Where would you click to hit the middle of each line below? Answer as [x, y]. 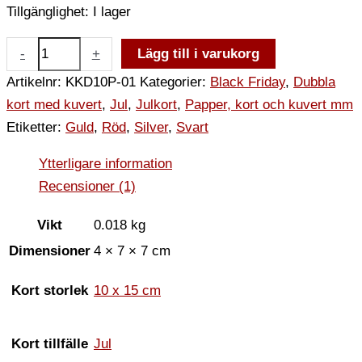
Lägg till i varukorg [198, 54]
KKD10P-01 [101, 82]
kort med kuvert [54, 105]
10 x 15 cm [127, 291]
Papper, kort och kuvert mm [269, 105]
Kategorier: [175, 82]
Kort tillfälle [50, 344]
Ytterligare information [105, 164]
